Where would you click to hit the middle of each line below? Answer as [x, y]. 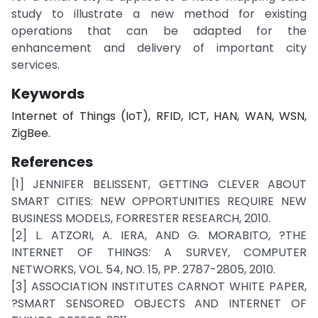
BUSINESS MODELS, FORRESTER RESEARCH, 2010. [141, 218]
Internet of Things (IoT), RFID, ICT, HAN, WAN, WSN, [159, 116]
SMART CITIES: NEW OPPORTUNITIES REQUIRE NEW [159, 201]
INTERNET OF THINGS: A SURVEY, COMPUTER [159, 252]
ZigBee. [31, 133]
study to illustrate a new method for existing [159, 14]
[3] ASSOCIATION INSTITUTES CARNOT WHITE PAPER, [159, 286]
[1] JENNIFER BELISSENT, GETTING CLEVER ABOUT [159, 184]
